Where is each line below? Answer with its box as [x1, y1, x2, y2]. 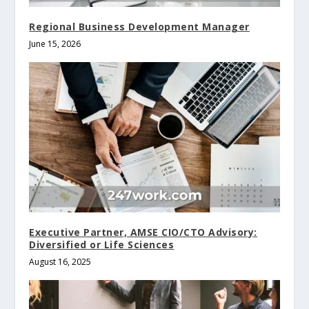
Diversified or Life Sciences [29, 238, 175, 252]
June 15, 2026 [29, 38, 81, 50]
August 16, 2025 [29, 256, 92, 268]
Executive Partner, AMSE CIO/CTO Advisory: [29, 226, 257, 239]
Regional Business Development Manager [29, 20, 250, 34]
